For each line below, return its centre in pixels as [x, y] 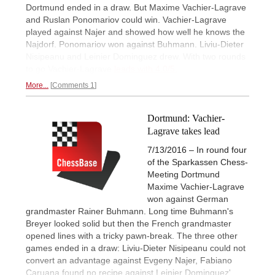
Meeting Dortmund [184, 175]
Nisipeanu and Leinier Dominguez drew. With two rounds [136, 57]
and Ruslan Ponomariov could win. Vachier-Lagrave [126, 20]
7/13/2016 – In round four [197, 150]
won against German [188, 199]
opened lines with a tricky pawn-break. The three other [132, 236]
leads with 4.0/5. [146, 69]
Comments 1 [73, 86]
